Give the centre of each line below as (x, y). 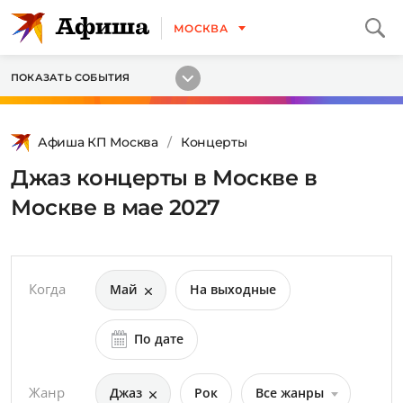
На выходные (233, 289)
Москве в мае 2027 (116, 207)
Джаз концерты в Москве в (164, 178)
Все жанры (290, 393)
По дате (159, 339)
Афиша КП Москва (98, 142)
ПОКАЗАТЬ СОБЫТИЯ (71, 77)
